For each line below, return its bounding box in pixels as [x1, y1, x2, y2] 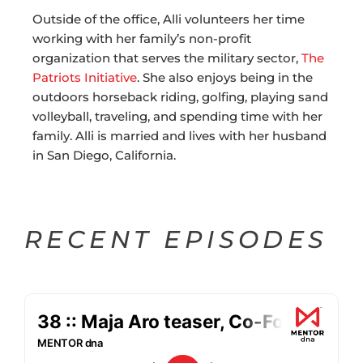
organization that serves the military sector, [32, 50, 301, 66]
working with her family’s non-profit [32, 31, 251, 47]
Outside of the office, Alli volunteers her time [32, 11, 305, 28]
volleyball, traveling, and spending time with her [32, 109, 322, 125]
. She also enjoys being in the [137, 70, 313, 86]
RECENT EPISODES [24, 224, 328, 255]
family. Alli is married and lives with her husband [32, 128, 327, 144]
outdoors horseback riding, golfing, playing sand [32, 89, 328, 105]
